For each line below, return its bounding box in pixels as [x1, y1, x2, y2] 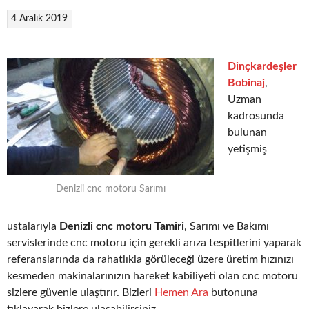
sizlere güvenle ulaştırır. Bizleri [7, 287, 154, 299]
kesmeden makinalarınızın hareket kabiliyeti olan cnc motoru [7, 270, 298, 282]
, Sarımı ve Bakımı [184, 221, 269, 232]
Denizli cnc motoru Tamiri [59, 221, 184, 232]
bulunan [228, 126, 267, 138]
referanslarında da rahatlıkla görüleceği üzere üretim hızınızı [7, 254, 294, 266]
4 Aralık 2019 [11, 13, 68, 23]
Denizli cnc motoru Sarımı [55, 183, 166, 194]
